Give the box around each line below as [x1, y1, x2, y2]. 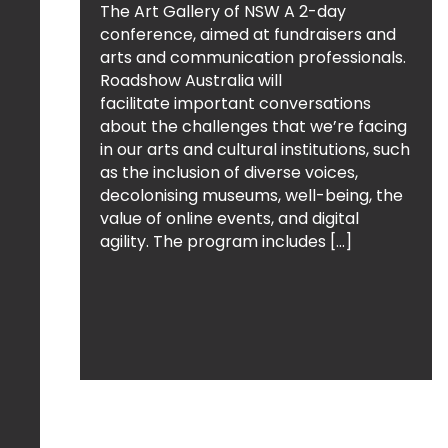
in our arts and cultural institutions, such [100, 138, 410, 161]
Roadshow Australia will [100, 69, 282, 92]
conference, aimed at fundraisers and [100, 23, 396, 46]
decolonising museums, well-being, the [100, 184, 403, 207]
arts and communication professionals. [100, 46, 406, 69]
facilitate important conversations [100, 92, 371, 115]
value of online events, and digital [100, 207, 359, 230]
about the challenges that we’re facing [100, 115, 407, 138]
